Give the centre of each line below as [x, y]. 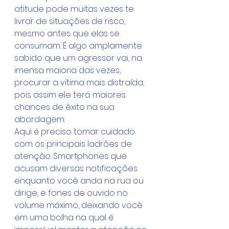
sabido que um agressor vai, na [79, 58]
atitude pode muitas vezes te [75, 9]
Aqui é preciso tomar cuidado [76, 132]
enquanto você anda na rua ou [80, 181]
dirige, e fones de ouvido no [72, 193]
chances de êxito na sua [65, 107]
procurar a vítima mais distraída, [80, 83]
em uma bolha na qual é [65, 217]
